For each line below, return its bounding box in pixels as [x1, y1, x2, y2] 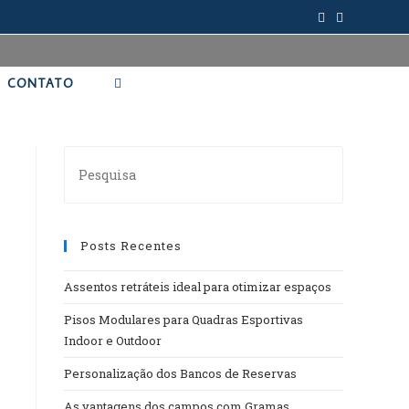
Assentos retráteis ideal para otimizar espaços [64, 278, 331, 295]
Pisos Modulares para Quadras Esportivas [64, 310, 303, 328]
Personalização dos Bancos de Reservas [64, 364, 297, 382]
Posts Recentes [80, 236, 182, 254]
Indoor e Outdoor [64, 331, 162, 349]
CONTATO [6, 74, 74, 91]
